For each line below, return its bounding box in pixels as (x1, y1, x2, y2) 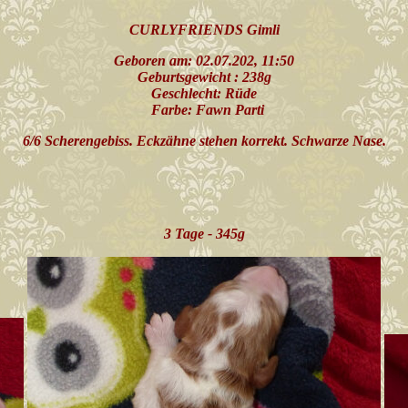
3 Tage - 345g (163, 226, 245, 241)
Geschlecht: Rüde (151, 86, 257, 101)
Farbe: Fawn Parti (144, 102, 264, 117)
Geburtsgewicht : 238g (137, 69, 271, 85)
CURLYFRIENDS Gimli (128, 22, 280, 37)
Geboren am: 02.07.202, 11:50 (114, 53, 294, 68)
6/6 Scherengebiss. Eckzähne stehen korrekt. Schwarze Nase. (22, 133, 386, 148)
